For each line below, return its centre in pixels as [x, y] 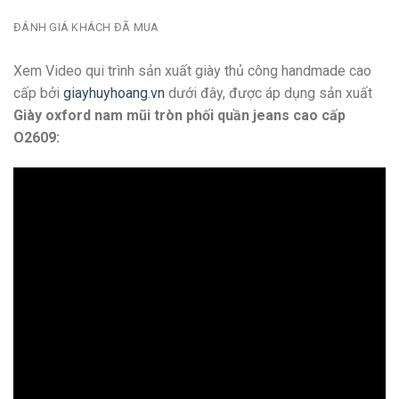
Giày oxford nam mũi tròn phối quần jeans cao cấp [179, 116]
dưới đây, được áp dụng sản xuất [269, 94]
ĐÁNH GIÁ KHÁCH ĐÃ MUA [86, 28]
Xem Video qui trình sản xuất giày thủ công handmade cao [192, 71]
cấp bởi [38, 94]
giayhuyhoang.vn [114, 94]
